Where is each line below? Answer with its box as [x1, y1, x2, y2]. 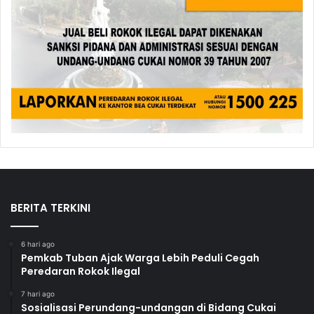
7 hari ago [21, 289, 55, 299]
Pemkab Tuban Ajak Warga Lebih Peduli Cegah [21, 251, 259, 266]
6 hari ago [21, 240, 55, 249]
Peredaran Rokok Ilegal [21, 264, 140, 279]
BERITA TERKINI [11, 200, 90, 216]
